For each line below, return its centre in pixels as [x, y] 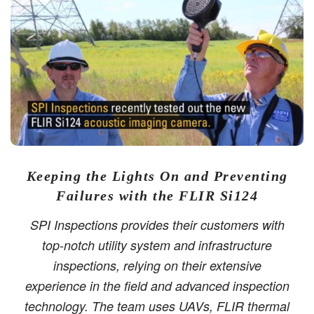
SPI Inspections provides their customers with [157, 225]
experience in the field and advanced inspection [157, 286]
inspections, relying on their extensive [157, 266]
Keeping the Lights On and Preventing [157, 176]
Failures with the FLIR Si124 [157, 196]
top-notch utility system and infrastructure [157, 245]
